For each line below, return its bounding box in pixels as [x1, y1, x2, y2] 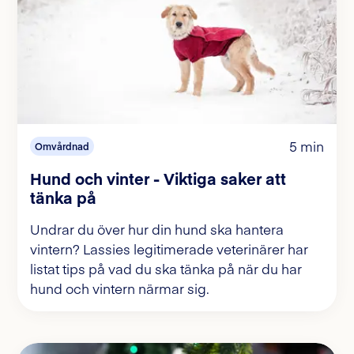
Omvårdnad [35, 140, 89, 153]
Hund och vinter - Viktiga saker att [30, 168, 286, 190]
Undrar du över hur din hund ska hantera [30, 220, 284, 239]
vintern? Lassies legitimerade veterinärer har [30, 239, 308, 259]
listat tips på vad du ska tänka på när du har [30, 259, 302, 279]
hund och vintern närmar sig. [30, 279, 209, 299]
